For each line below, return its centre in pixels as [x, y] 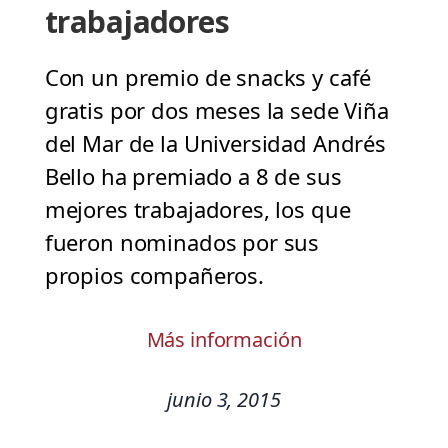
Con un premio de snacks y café [208, 77]
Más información [224, 340]
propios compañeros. [154, 275]
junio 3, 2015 [224, 400]
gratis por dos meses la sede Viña [216, 110]
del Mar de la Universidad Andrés [215, 143]
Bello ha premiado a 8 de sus [193, 176]
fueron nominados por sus [182, 242]
